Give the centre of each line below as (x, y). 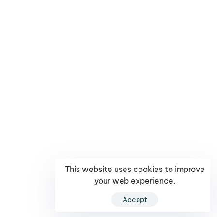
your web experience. (135, 180)
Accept (135, 200)
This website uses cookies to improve (135, 169)
